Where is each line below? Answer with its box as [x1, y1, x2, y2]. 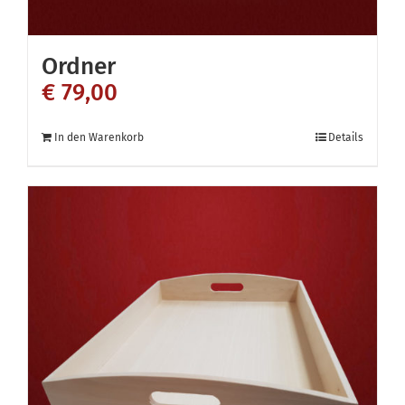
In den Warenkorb [54, 131, 144, 144]
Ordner [42, 52, 116, 80]
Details [328, 131, 363, 144]
